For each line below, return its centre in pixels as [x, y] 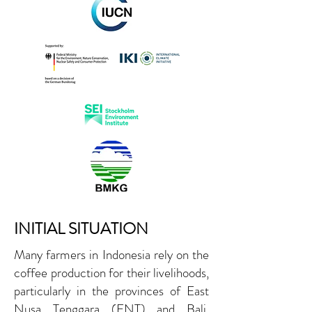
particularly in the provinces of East [111, 291]
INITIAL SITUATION [81, 229]
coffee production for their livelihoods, [111, 273]
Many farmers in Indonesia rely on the [111, 255]
